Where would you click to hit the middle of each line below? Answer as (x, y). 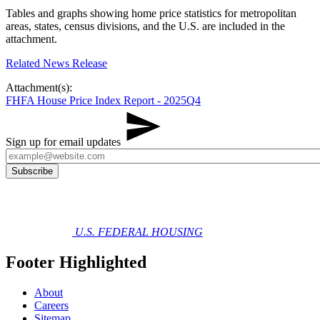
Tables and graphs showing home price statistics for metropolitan (151, 14)
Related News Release (56, 64)
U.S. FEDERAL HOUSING (139, 232)
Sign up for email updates (65, 142)
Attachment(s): (39, 88)
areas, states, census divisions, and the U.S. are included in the (145, 26)
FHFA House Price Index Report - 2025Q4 (103, 101)
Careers (51, 306)
